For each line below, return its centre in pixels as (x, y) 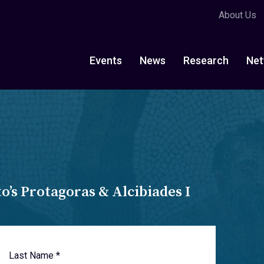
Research (206, 60)
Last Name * (34, 255)
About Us (237, 15)
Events (106, 60)
